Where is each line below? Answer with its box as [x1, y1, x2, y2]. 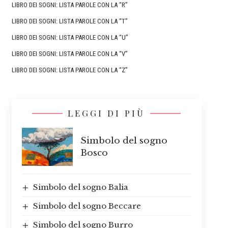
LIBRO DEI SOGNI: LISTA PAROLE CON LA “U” [11, 34, 128, 42]
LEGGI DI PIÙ [68, 107, 146, 119]
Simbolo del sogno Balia [33, 182, 128, 192]
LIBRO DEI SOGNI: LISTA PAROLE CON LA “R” [11, 1, 128, 9]
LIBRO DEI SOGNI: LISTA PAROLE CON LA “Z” [11, 66, 128, 74]
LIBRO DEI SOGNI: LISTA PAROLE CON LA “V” [11, 50, 128, 58]
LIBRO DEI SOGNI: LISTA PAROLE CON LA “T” [11, 17, 128, 25]
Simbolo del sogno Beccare [33, 201, 141, 211]
